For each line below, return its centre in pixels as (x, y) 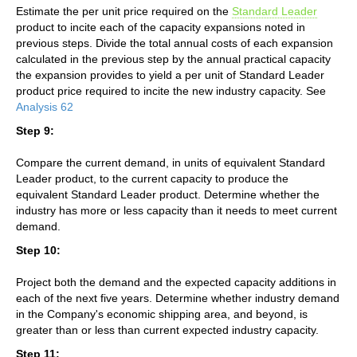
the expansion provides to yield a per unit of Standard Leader (170, 75)
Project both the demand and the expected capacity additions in (176, 282)
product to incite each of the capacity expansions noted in (161, 27)
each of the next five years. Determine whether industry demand (178, 298)
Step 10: (38, 250)
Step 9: (35, 130)
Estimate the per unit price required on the (124, 11)
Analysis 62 (45, 106)
